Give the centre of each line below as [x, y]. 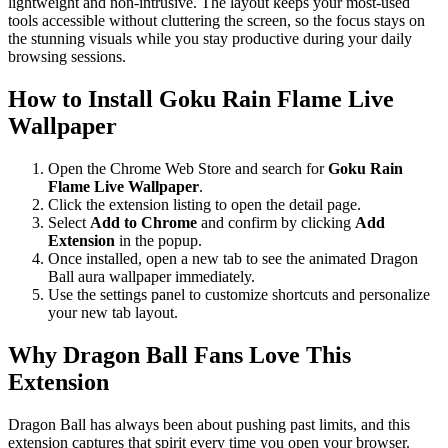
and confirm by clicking [276, 222]
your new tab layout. [113, 312]
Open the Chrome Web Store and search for [188, 168]
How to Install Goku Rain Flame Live [201, 99]
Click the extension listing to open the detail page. [204, 204]
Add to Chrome [143, 222]
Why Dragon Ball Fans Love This [179, 354]
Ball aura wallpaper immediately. [151, 276]
